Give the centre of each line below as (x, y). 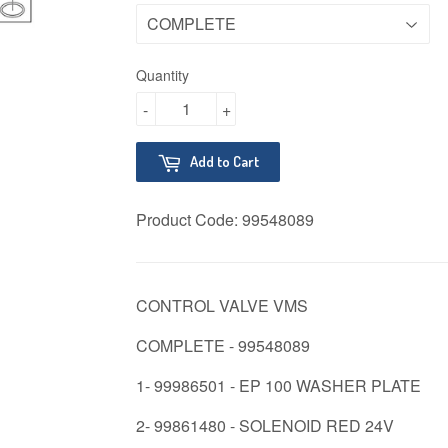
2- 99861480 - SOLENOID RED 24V (265, 425)
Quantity (162, 74)
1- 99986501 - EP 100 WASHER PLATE (278, 385)
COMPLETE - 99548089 (223, 345)
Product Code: (189, 219)
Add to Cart (224, 161)
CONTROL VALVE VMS (222, 305)
